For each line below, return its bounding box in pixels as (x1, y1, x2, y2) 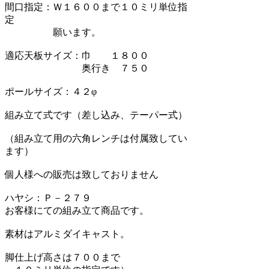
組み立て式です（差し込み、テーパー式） (5, 109, 187, 120)
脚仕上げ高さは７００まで (5, 252, 120, 262)
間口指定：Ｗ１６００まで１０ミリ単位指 (5, 1, 187, 12)
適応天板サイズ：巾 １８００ (5, 50, 149, 61)
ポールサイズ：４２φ (5, 86, 97, 97)
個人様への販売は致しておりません (5, 169, 159, 180)
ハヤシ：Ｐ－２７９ (5, 192, 91, 203)
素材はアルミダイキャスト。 (5, 228, 130, 239)
